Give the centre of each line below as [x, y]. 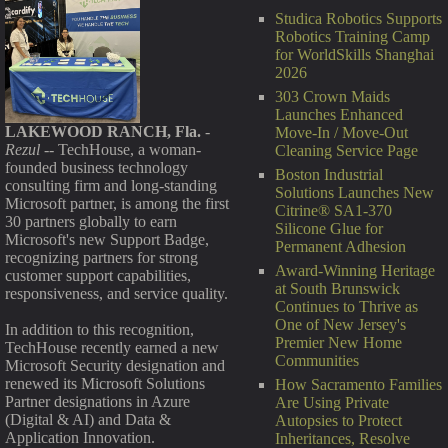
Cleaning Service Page [346, 150]
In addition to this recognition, [99, 330]
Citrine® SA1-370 [333, 210]
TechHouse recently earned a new [112, 348]
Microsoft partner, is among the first [117, 204]
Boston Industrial [329, 174]
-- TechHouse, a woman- [120, 150]
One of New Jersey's [340, 324]
